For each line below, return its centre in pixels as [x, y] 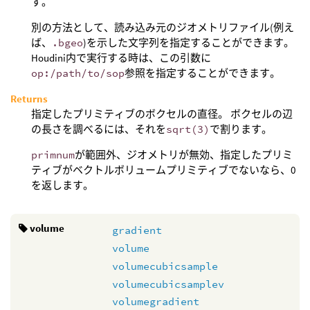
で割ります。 [241, 129]
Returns [29, 98]
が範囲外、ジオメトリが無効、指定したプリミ [184, 154]
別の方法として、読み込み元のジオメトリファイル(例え [163, 27]
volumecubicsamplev [168, 284]
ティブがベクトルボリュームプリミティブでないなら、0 [163, 170]
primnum [53, 154]
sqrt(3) [188, 129]
